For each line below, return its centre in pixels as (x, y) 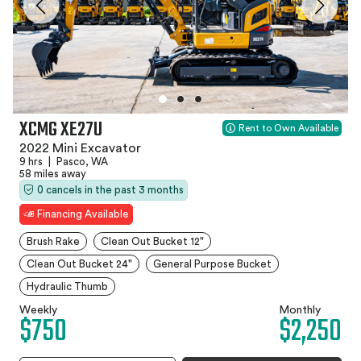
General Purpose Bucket (212, 263)
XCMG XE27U (61, 130)
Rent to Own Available (288, 128)
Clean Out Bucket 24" (79, 263)
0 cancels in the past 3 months (110, 189)
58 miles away (53, 173)
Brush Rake (53, 241)
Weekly (38, 310)
